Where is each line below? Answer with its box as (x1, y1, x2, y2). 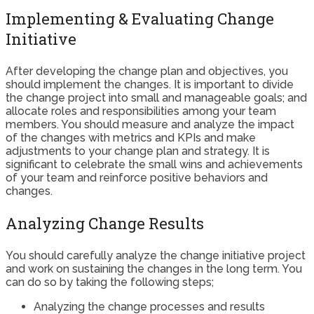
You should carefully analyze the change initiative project (6, 249, 306, 263)
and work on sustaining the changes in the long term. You (6, 262, 302, 276)
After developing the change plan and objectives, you (6, 64, 288, 78)
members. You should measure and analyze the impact (6, 118, 294, 132)
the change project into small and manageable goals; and (6, 91, 307, 105)
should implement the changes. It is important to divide (6, 78, 294, 92)
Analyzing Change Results (6, 213, 204, 234)
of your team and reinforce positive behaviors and (6, 171, 268, 185)
